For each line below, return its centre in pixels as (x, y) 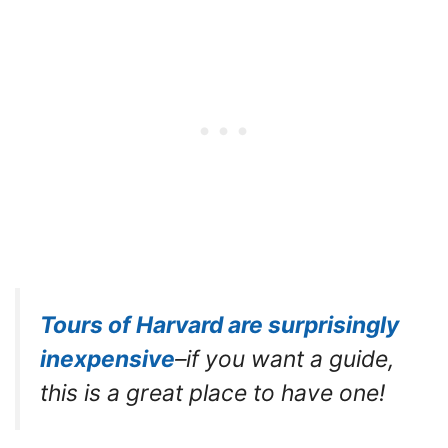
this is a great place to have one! (212, 393)
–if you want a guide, (284, 359)
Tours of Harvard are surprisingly (219, 325)
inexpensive (107, 359)
